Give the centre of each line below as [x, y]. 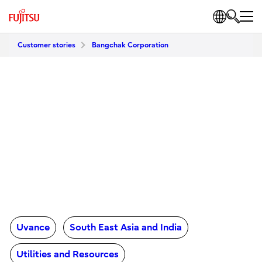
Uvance [33, 227]
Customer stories [47, 45]
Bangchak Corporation [130, 45]
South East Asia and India [125, 227]
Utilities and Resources [67, 254]
